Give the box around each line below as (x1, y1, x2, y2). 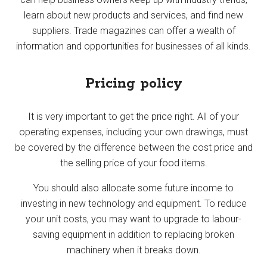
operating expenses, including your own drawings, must (19, 126, 248, 138)
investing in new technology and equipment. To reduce (20, 197, 247, 209)
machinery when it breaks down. (66, 244, 201, 256)
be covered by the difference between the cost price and (14, 141, 253, 153)
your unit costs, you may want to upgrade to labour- (26, 213, 241, 225)
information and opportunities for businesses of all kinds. (16, 40, 251, 52)
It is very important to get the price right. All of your (28, 110, 239, 122)
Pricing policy (85, 74, 182, 92)
